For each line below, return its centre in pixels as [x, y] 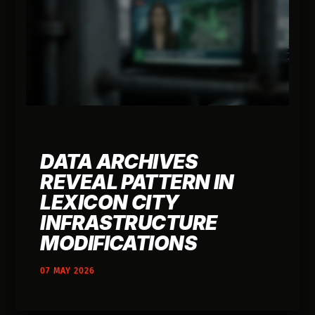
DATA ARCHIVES [119, 161]
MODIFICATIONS [119, 243]
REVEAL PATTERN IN [137, 182]
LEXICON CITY [110, 202]
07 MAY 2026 [68, 270]
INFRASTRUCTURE [129, 223]
